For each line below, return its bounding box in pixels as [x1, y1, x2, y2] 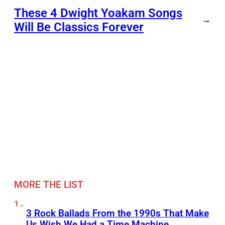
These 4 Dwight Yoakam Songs [14, 6, 182, 20]
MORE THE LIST [14, 179, 83, 191]
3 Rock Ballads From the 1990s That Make [26, 207, 209, 219]
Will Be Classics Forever [14, 20, 144, 34]
